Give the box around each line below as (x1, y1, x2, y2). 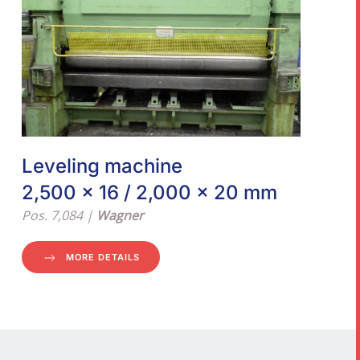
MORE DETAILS (65, 252, 140, 264)
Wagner (96, 207, 144, 225)
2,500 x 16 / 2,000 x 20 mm (21, 181, 277, 205)
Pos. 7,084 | (21, 207, 96, 225)
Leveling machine (21, 154, 182, 178)
